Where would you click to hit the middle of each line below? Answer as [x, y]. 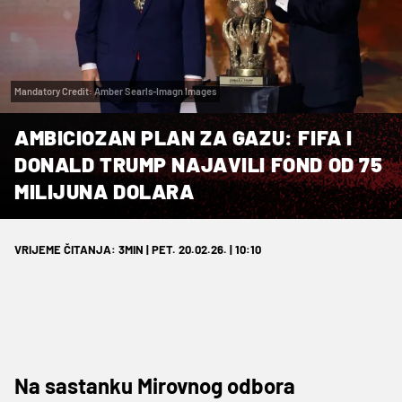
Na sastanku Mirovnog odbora [155, 385]
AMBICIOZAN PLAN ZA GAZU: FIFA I [184, 137]
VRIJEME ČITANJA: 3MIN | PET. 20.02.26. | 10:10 [138, 249]
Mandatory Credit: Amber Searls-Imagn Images [115, 91]
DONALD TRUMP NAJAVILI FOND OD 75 [199, 164]
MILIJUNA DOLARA [105, 191]
